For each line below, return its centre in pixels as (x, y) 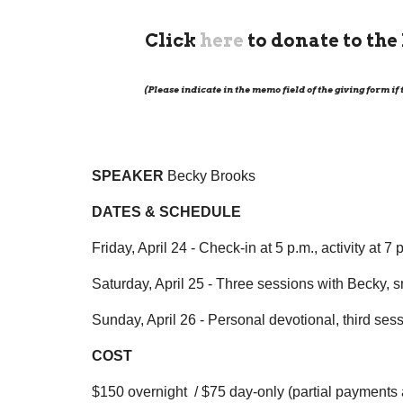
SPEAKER (128, 176)
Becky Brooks (210, 176)
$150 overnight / (147, 392)
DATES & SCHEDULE (166, 212)
